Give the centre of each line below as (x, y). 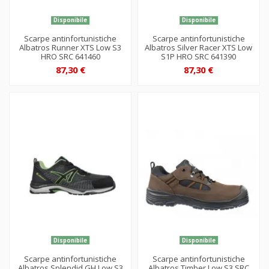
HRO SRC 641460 (70, 56)
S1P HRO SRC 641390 (199, 56)
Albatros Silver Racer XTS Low (199, 47)
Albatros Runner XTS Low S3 (71, 47)
